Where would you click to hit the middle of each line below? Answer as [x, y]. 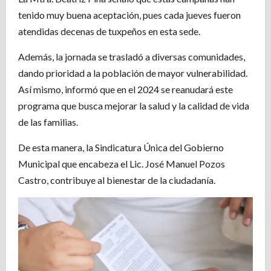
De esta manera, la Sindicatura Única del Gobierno [121, 148]
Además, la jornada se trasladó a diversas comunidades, [132, 57]
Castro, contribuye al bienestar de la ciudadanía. [117, 180]
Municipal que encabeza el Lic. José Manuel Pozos [122, 164]
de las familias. [48, 122]
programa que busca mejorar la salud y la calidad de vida [134, 106]
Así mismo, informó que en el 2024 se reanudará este [126, 90]
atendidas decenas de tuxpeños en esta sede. [109, 31]
